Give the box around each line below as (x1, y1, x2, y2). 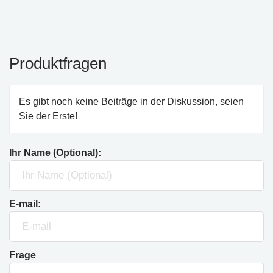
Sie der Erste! (19, 111, 77, 121)
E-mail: (9, 199, 41, 209)
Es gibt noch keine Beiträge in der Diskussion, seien (19, 96, 244, 107)
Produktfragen (9, 54, 107, 73)
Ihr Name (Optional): (9, 147, 101, 158)
